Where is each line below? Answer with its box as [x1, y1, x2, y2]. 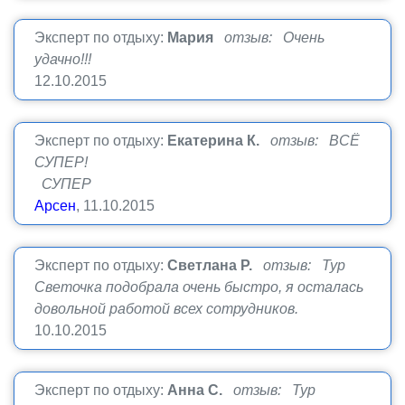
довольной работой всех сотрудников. [34, 301, 298, 316]
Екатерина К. [167, 133, 259, 148]
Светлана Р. [167, 258, 252, 273]
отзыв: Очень [224, 30, 325, 45]
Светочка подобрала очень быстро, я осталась [34, 279, 363, 295]
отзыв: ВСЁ [270, 133, 360, 148]
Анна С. [167, 382, 222, 398]
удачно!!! [34, 52, 91, 67]
